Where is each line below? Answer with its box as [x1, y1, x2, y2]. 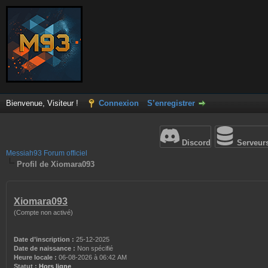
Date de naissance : [14, 245, 75, 252]
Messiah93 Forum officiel [6, 149, 87, 157]
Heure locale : [14, 254, 57, 261]
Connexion [99, 99, 139, 108]
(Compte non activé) [14, 209, 73, 216]
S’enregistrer [147, 99, 195, 108]
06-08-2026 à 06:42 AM [57, 254, 127, 261]
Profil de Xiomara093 [17, 160, 95, 169]
